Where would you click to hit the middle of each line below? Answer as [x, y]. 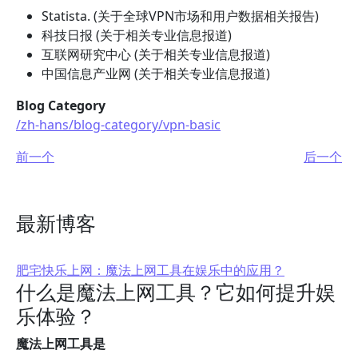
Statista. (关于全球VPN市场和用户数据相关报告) [180, 16]
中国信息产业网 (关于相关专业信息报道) [156, 74]
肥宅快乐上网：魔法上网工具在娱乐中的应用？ [150, 270]
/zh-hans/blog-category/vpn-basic [118, 125]
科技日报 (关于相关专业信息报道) [137, 35]
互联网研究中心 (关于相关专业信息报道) [156, 54]
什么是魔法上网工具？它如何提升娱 [176, 292]
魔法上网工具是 [61, 344]
